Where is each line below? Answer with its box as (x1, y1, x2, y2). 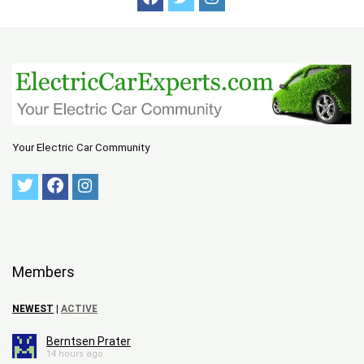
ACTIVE (61, 303, 97, 315)
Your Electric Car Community (12, 141, 149, 154)
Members (12, 263, 75, 281)
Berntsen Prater (46, 335, 131, 349)
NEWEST (12, 303, 54, 315)
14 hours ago (46, 349, 103, 360)
